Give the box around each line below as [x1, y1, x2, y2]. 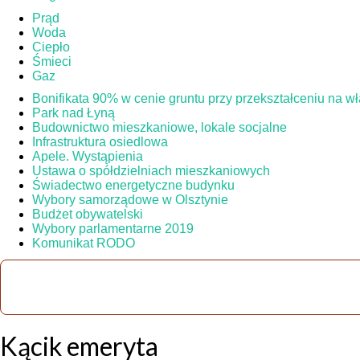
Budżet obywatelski [32, 207, 143, 221]
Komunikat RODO [32, 236, 135, 250]
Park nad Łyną [32, 106, 115, 120]
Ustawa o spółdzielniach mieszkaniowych [32, 164, 270, 178]
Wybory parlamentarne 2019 [32, 222, 194, 235]
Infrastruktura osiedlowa [32, 135, 168, 149]
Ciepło [32, 39, 70, 54]
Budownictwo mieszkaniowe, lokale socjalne [32, 121, 287, 134]
